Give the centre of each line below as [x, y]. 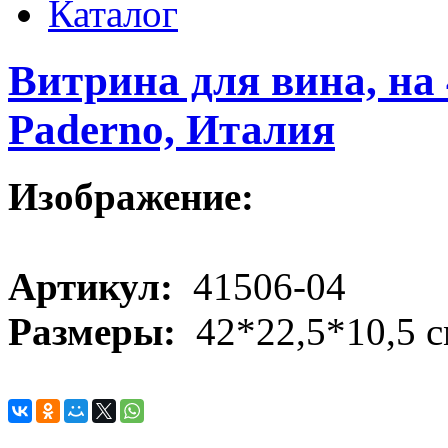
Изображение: [136, 196]
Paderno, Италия [171, 129]
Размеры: [97, 331]
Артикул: [95, 286]
